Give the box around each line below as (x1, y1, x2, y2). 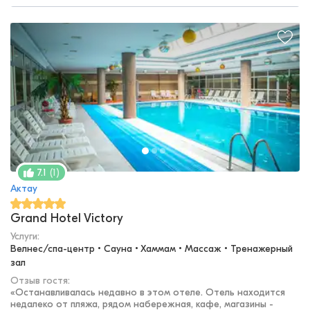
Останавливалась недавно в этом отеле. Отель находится (15, 286, 285, 299)
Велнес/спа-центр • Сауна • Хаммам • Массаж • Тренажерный (10, 243, 293, 255)
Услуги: (10, 230, 39, 243)
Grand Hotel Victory (10, 211, 123, 226)
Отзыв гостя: (10, 275, 70, 287)
